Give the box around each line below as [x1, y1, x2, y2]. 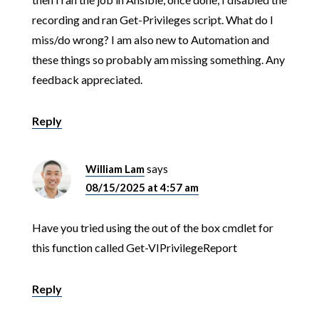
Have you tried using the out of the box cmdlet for [31, 220, 273, 234]
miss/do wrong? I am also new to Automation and [31, 32, 269, 46]
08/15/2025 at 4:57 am [85, 180, 199, 194]
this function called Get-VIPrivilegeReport [31, 240, 237, 254]
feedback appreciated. [31, 72, 142, 86]
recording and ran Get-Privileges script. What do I [31, 12, 273, 26]
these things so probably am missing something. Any [31, 52, 285, 66]
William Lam [85, 162, 145, 175]
